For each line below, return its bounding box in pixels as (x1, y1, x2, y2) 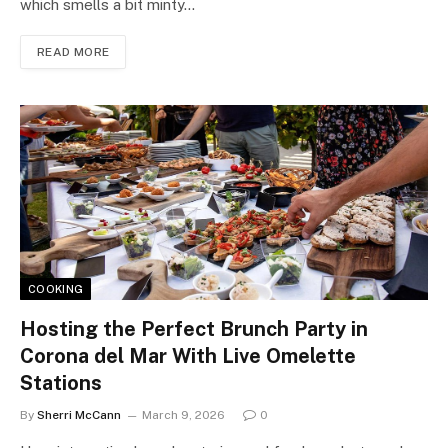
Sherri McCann (37, 408, 121, 423)
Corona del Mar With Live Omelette (20, 344, 356, 369)
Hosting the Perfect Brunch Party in (20, 317, 368, 342)
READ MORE (37, 45, 110, 60)
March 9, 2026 (142, 408, 225, 423)
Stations (20, 371, 102, 396)
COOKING (28, 283, 84, 296)
